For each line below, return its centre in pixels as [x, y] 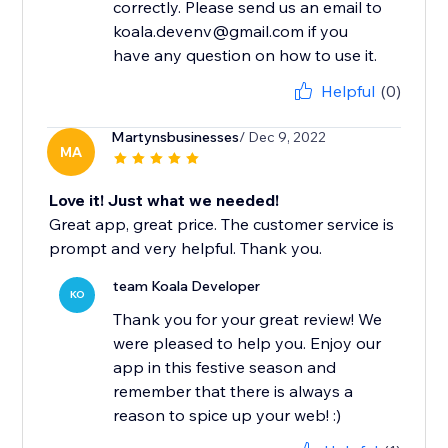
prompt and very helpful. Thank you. [186, 248]
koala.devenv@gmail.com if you [231, 31]
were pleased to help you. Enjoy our [247, 343]
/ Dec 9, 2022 [283, 137]
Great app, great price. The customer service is [222, 224]
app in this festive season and [225, 367]
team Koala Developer [187, 286]
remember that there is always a [233, 391]
